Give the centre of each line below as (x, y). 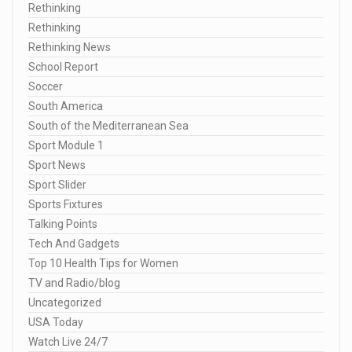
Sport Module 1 (66, 145)
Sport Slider (57, 184)
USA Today (56, 322)
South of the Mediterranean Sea (108, 125)
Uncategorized (65, 302)
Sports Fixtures (66, 204)
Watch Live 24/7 (68, 341)
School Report (63, 66)
